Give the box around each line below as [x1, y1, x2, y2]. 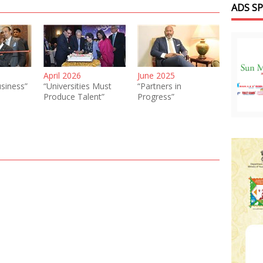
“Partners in [137, 80, 181, 92]
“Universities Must [43, 80, 112, 92]
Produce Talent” [43, 91, 104, 102]
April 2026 [43, 70, 81, 81]
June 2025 [137, 70, 175, 81]
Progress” [137, 91, 174, 102]
